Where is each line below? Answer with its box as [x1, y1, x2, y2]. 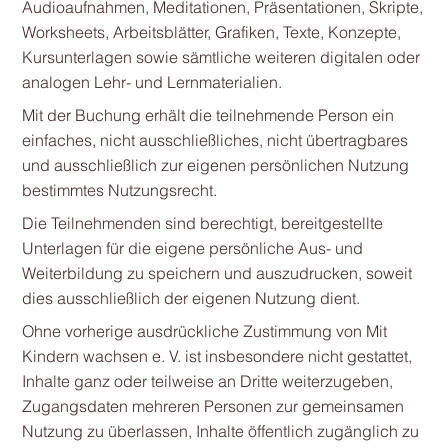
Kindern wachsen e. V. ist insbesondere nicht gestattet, [21, 346, 412, 366]
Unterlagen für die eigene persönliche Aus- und [21, 238, 363, 258]
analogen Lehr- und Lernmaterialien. [21, 72, 282, 92]
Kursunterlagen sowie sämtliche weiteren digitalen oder [21, 47, 420, 67]
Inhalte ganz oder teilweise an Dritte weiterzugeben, [21, 371, 393, 391]
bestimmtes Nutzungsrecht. [21, 180, 217, 200]
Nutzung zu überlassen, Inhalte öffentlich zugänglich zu [21, 421, 419, 441]
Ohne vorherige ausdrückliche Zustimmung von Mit [21, 321, 387, 341]
